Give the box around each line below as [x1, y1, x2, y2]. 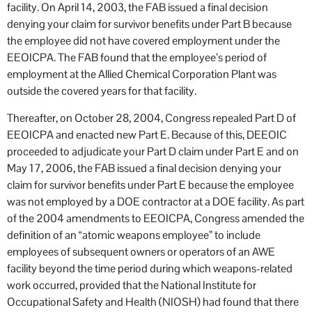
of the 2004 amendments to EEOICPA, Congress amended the [7, 210, 304, 226]
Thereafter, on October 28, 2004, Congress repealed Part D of [7, 110, 296, 125]
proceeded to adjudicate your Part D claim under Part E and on [7, 143, 299, 159]
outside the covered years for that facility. [7, 84, 196, 99]
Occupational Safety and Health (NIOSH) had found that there [7, 294, 299, 309]
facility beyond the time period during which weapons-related [7, 260, 292, 276]
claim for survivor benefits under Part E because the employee [7, 177, 294, 192]
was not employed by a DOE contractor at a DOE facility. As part [7, 194, 304, 209]
